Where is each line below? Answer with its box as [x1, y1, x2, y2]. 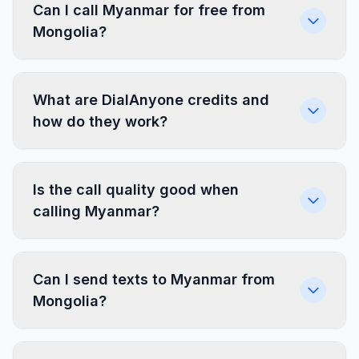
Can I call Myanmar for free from [33, 2, 265, 18]
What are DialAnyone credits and [33, 91, 269, 108]
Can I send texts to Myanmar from [33, 271, 275, 288]
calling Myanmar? [33, 203, 159, 220]
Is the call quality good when [33, 181, 239, 198]
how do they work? [33, 113, 167, 130]
